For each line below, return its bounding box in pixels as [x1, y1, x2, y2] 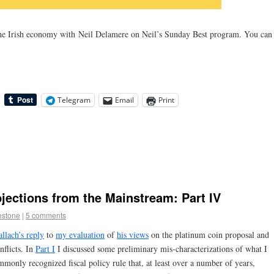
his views [117, 228, 149, 240]
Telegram [57, 95, 91, 106]
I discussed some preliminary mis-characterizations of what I [55, 242, 267, 254]
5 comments [26, 209, 66, 220]
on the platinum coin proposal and [149, 228, 269, 240]
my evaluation [56, 228, 105, 240]
